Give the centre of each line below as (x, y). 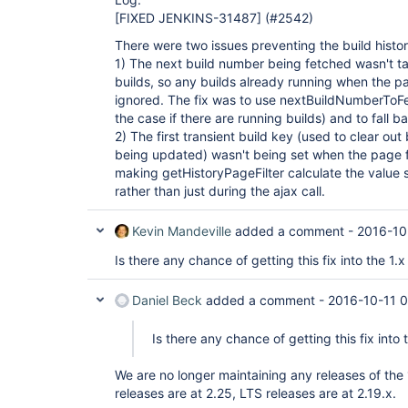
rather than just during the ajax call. (220, 191)
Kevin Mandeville (182, 231)
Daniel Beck (167, 301)
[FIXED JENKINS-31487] (188, 18)
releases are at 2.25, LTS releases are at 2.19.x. (255, 393)
